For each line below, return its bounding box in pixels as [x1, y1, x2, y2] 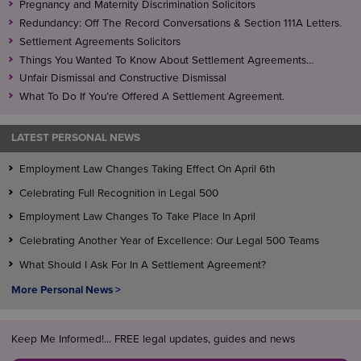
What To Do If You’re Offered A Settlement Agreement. [19, 90, 284, 104]
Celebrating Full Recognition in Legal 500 [19, 186, 218, 200]
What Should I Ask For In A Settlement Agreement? [19, 258, 266, 272]
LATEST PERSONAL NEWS [10, 131, 140, 145]
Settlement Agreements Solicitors [19, 35, 180, 48]
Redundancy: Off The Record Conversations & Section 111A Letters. [19, 16, 342, 30]
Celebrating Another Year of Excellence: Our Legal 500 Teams [19, 234, 319, 248]
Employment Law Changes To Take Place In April [19, 210, 255, 224]
